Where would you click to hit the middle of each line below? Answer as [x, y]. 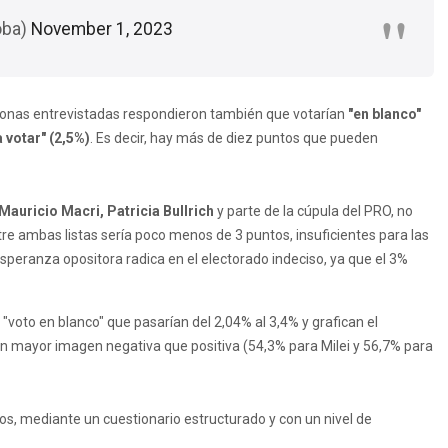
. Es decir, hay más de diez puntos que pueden [234, 137]
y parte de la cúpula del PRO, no [313, 210]
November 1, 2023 [102, 28]
